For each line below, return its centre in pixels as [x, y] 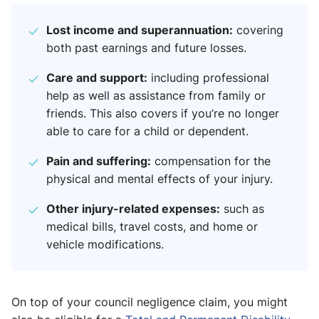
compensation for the [211, 161]
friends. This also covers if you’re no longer [163, 114]
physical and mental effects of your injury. [159, 179]
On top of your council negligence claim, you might [150, 302]
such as [242, 209]
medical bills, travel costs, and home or [152, 227]
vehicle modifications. [105, 245]
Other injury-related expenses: [133, 209]
